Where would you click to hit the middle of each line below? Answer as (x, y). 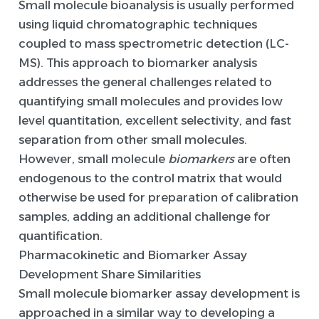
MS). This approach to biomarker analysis (138, 63)
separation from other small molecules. (133, 140)
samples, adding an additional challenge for (145, 217)
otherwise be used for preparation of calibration (158, 198)
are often (262, 159)
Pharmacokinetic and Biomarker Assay (133, 255)
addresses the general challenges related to (145, 82)
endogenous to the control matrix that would (150, 178)
